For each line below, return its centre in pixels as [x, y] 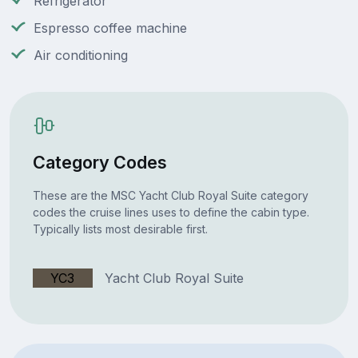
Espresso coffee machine [110, 28]
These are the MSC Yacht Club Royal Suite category [170, 195]
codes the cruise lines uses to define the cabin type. [171, 212]
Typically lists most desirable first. [120, 229]
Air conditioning [81, 56]
